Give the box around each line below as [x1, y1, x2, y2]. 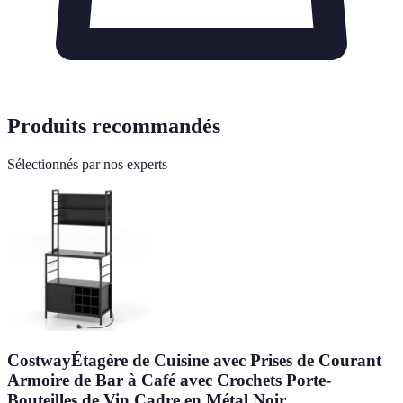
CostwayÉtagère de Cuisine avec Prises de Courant [7, 351, 381, 371]
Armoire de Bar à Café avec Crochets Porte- [7, 371, 331, 390]
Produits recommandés [7, 113, 220, 138]
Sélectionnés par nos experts [7, 156, 167, 172]
